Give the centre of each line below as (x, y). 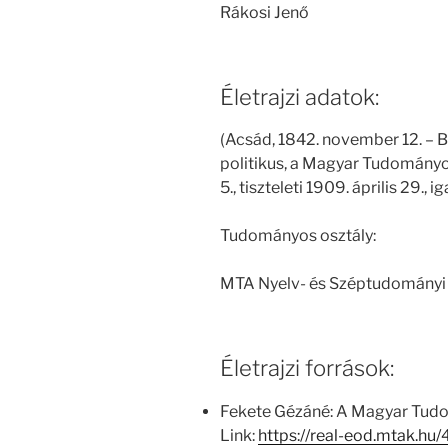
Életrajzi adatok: (299, 96)
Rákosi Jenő (264, 12)
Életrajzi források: (307, 368)
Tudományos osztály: (298, 236)
